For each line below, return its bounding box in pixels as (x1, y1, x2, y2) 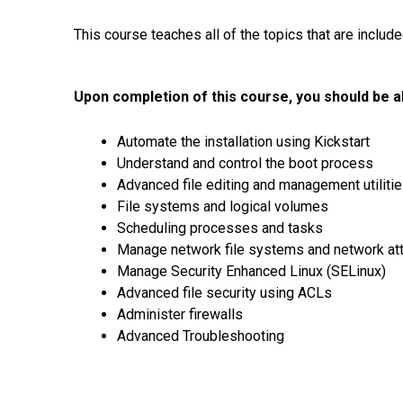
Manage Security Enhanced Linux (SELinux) (117, 262, 386, 280)
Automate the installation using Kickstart (117, 132, 370, 150)
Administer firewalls (117, 305, 243, 323)
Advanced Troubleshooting (117, 327, 284, 345)
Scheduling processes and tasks (117, 219, 323, 237)
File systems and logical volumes (117, 197, 328, 215)
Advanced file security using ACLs (117, 283, 332, 301)
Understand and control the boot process (117, 154, 373, 172)
